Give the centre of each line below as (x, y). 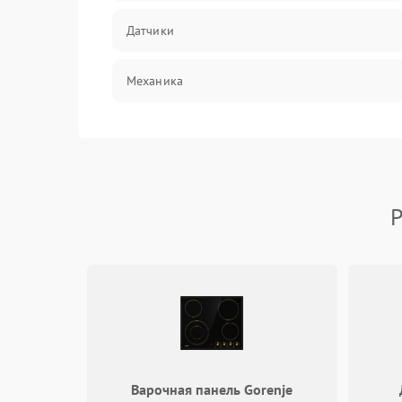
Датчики (150, 31)
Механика (155, 81)
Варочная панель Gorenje (212, 389)
